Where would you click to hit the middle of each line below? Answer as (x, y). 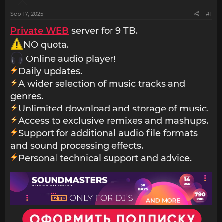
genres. (27, 96)
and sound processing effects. (77, 145)
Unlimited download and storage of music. (113, 108)
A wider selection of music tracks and (102, 83)
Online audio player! (70, 59)
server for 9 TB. (103, 31)
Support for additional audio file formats (108, 133)
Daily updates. (50, 71)
